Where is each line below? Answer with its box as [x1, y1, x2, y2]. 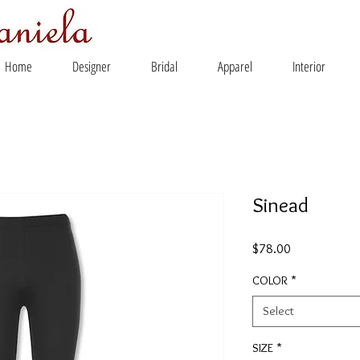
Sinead [252, 192, 309, 218]
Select [263, 304, 294, 318]
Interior [292, 57, 325, 76]
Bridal [151, 57, 178, 76]
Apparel [218, 57, 252, 76]
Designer [72, 57, 111, 76]
